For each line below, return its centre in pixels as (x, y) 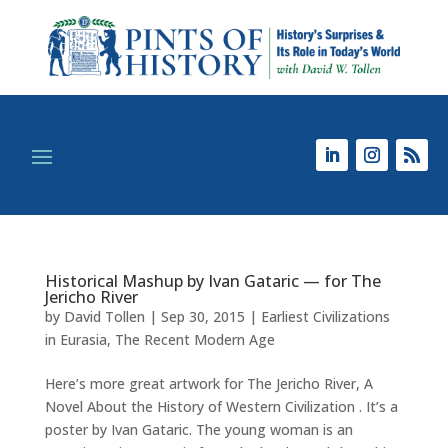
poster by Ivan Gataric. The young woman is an (198, 430)
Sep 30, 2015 (202, 317)
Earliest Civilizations (325, 317)
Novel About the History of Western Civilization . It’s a (221, 407)
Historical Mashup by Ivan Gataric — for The (212, 281)
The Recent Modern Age (194, 340)
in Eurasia (75, 340)
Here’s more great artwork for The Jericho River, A (208, 384)
